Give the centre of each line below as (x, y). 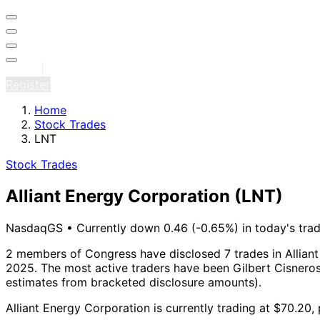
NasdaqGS (36, 227)
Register (28, 84)
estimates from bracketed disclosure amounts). (134, 282)
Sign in (24, 70)
